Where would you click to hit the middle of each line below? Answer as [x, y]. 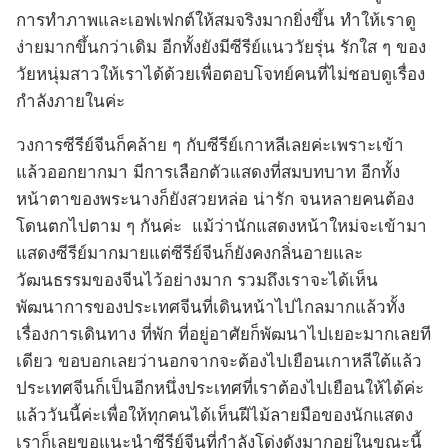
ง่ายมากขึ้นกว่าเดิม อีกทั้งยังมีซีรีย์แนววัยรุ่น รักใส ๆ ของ [221, 48]
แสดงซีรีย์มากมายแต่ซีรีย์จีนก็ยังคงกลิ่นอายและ [189, 254]
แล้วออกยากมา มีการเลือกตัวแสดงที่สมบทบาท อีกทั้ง [208, 173]
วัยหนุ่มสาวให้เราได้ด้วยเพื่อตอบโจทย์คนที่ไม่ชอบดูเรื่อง [220, 75]
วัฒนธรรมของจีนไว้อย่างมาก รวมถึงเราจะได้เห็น [197, 281]
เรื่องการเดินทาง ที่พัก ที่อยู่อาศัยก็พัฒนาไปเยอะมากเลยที [223, 335]
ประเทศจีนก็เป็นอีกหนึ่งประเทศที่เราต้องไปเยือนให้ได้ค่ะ [220, 389]
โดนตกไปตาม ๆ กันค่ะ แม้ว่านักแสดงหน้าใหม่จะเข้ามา [221, 227]
